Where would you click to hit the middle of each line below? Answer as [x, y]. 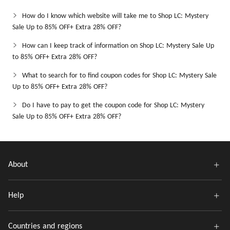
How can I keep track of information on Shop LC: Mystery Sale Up [118, 46]
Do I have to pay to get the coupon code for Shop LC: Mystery [113, 106]
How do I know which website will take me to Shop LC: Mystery [115, 16]
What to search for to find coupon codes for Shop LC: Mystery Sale [119, 76]
